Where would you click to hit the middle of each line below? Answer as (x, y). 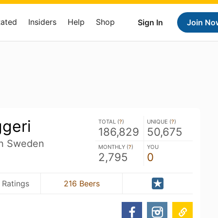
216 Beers (82, 183)
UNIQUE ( (159, 122)
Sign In (150, 22)
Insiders (42, 22)
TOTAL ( (109, 122)
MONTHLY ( (113, 147)
